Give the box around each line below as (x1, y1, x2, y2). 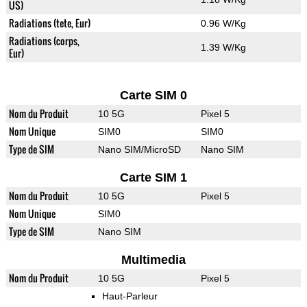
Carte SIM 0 (119, 88, 187, 103)
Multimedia (121, 253, 186, 267)
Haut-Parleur (101, 291, 158, 302)
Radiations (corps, (8, 34, 79, 49)
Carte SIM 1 (119, 171, 187, 185)
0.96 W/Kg (200, 18, 246, 29)
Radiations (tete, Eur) (8, 16, 90, 31)
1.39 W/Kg (200, 42, 246, 53)
